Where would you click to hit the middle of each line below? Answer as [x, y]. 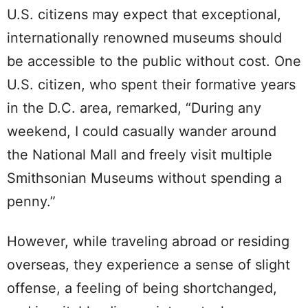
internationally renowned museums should [144, 37]
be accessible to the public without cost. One [154, 61]
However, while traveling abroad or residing [148, 241]
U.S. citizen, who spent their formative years [151, 84]
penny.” [31, 201]
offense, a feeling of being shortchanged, [142, 288]
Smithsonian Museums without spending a [144, 178]
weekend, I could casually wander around [142, 131]
